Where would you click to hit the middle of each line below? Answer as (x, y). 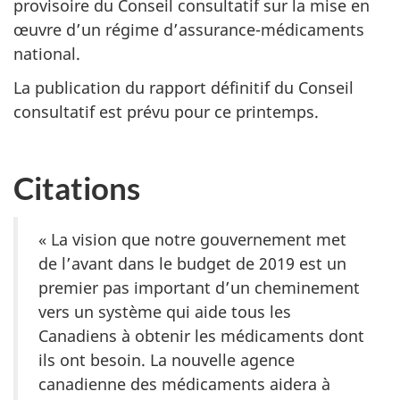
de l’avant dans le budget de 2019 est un (192, 263)
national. (47, 53)
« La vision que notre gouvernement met (192, 239)
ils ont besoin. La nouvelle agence (167, 359)
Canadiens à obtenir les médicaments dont (201, 335)
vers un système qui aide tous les (165, 311)
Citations (77, 187)
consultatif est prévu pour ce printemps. (168, 112)
